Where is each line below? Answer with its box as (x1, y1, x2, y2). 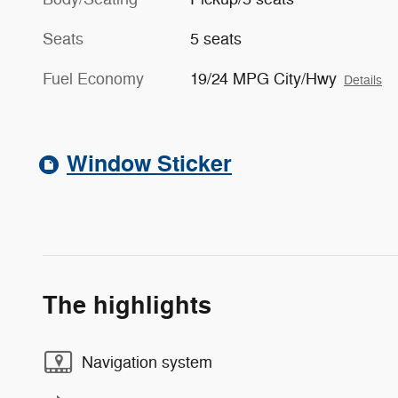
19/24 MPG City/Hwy (190, 69, 338, 90)
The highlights (43, 291, 211, 322)
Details (344, 73, 383, 89)
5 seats (190, 29, 243, 50)
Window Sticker (67, 150, 232, 179)
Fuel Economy (43, 69, 144, 90)
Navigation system (82, 352, 212, 372)
